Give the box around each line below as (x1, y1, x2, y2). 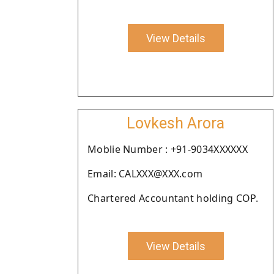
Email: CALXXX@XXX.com (87, 167, 203, 180)
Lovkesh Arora (127, 114, 224, 132)
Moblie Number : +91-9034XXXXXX (87, 143, 248, 156)
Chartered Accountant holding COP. (87, 191, 258, 205)
